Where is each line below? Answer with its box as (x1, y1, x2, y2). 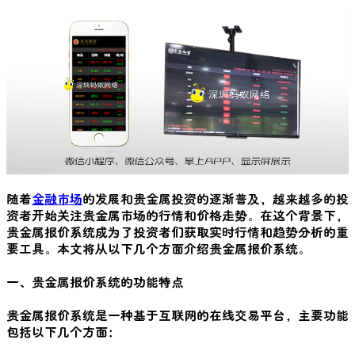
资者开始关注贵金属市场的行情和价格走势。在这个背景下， (6, 206, 349, 223)
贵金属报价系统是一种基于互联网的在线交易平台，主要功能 (6, 306, 349, 323)
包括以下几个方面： (6, 323, 120, 340)
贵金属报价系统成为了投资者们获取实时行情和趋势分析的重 (6, 223, 349, 240)
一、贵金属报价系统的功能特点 (6, 273, 184, 290)
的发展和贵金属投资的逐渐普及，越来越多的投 (82, 189, 349, 207)
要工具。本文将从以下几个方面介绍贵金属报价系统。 (6, 239, 311, 257)
